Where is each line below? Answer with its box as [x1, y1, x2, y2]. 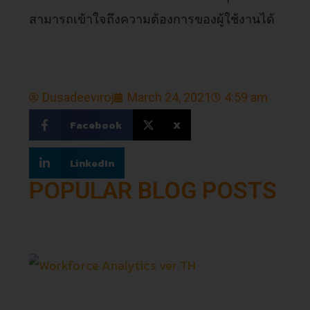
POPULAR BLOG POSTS [29, 176, 277, 204]
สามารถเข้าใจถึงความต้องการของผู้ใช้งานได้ [29, 12, 275, 26]
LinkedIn [69, 154, 114, 171]
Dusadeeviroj [42, 90, 115, 104]
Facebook [69, 116, 122, 133]
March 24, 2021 [127, 90, 212, 104]
